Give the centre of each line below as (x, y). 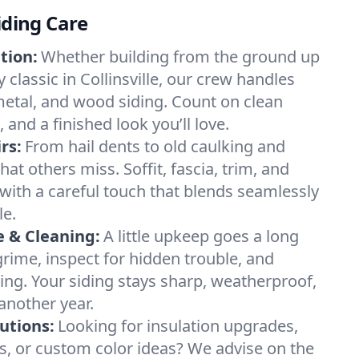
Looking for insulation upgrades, (178, 326)
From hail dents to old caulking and (155, 146)
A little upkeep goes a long (201, 236)
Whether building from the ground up (180, 56)
